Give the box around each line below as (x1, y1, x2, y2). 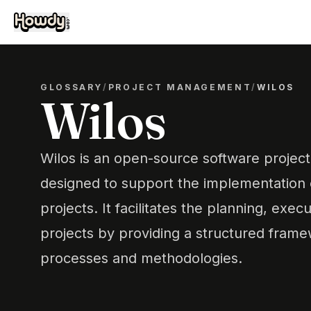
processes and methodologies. (40, 250, 242, 267)
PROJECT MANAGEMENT (108, 82, 252, 92)
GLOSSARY (40, 82, 103, 92)
